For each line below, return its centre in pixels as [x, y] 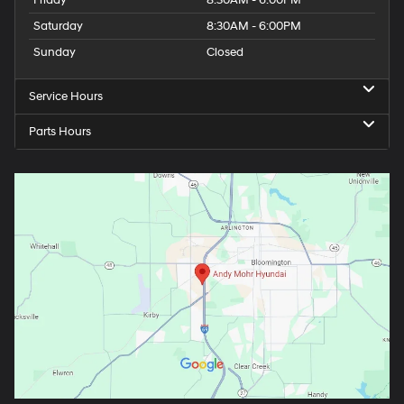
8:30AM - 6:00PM [254, 26]
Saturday [58, 26]
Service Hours [66, 96]
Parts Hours [60, 131]
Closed [225, 52]
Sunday [55, 52]
